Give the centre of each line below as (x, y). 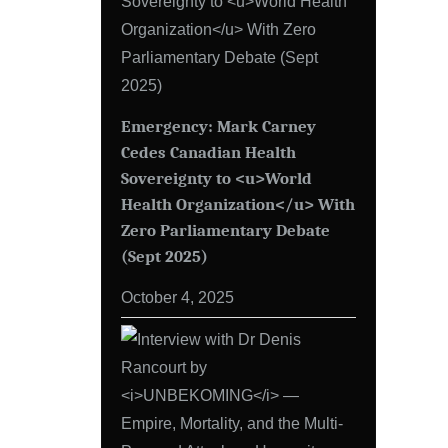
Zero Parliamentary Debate (225, 230)
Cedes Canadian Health (208, 152)
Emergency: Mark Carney (218, 126)
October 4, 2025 (177, 297)
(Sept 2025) (164, 256)
